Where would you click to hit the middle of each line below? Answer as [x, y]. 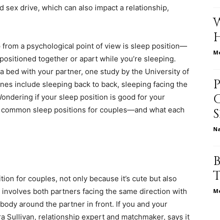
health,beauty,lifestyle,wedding [160, 179]
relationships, [131, 51]
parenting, [126, 115]
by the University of [154, 71]
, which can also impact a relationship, [103, 7]
